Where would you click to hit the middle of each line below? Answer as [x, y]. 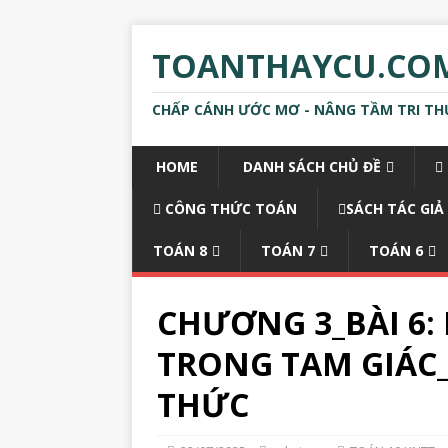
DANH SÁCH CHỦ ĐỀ [310, 166]
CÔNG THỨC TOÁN [229, 208]
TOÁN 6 [396, 250]
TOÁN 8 [180, 250]
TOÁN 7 [288, 250]
